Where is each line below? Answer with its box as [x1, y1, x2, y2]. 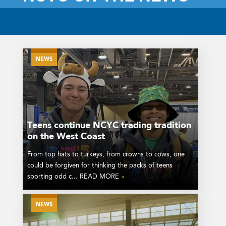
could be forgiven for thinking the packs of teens [27, 162, 173, 169]
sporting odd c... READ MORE [27, 174, 121, 181]
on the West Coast [27, 132, 105, 142]
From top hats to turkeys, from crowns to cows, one [27, 151, 185, 158]
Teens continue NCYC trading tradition [27, 121, 191, 131]
